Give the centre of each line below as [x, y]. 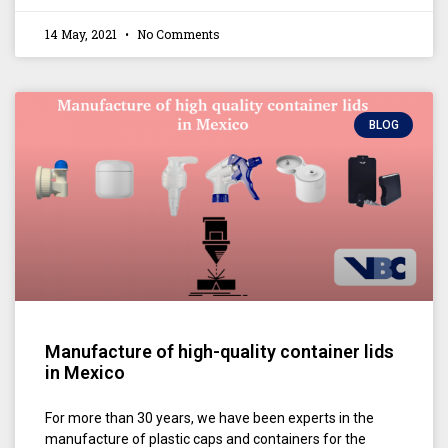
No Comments [177, 33]
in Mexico [85, 372]
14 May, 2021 [82, 33]
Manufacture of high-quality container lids [219, 351]
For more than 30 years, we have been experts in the [209, 417]
